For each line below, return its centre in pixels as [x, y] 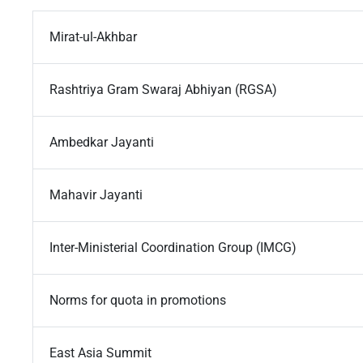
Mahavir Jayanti [96, 195]
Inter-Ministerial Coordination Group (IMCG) [173, 248]
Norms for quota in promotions [138, 301]
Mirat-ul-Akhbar [93, 37]
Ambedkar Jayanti [102, 143]
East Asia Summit [100, 353]
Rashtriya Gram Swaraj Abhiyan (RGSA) [163, 90]
